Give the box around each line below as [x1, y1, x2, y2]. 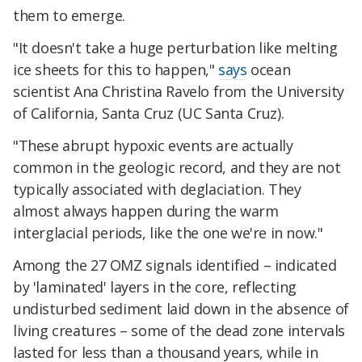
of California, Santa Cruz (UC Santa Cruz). [13, 103, 284, 124]
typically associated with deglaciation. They [13, 179, 301, 199]
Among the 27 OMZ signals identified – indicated [13, 255, 337, 275]
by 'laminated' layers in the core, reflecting [13, 276, 297, 297]
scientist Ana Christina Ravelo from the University [13, 82, 345, 102]
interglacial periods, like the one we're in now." [13, 222, 323, 242]
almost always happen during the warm [13, 200, 279, 221]
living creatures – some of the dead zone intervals [13, 320, 346, 340]
